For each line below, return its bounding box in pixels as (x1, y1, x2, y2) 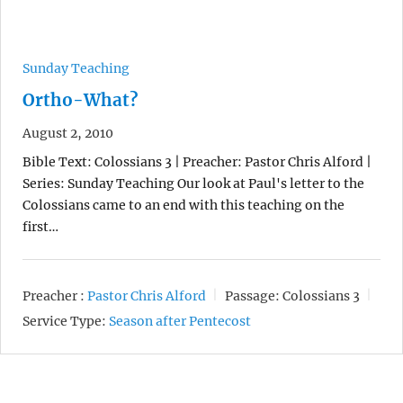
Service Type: (22, 313, 106, 330)
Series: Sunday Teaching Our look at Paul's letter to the (22, 175, 364, 192)
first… (22, 218, 58, 235)
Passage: (225, 287, 280, 304)
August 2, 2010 (22, 124, 113, 141)
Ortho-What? (22, 89, 138, 111)
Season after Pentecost (109, 313, 251, 330)
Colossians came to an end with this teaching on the (22, 196, 345, 213)
